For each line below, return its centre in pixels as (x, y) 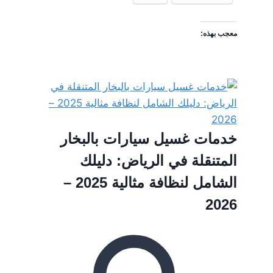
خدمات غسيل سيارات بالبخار (148, 138)
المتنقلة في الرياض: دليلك (158, 160)
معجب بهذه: (218, 33)
